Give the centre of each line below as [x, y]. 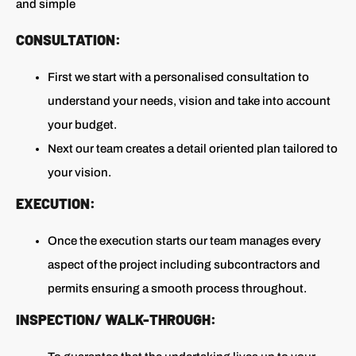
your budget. [82, 125]
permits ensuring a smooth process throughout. [177, 289]
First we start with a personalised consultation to [178, 77]
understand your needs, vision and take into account [189, 101]
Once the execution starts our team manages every [184, 241]
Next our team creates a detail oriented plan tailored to [193, 149]
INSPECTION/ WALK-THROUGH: [116, 320]
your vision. [79, 173]
